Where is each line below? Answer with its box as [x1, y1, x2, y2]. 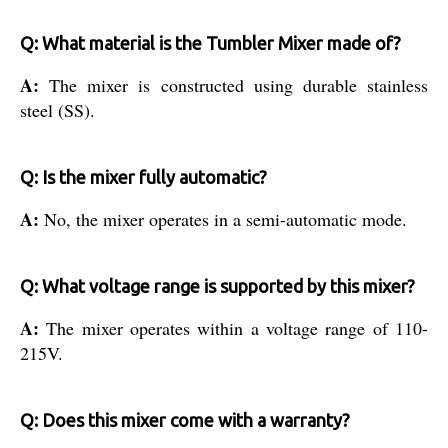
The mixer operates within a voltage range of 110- [46, 315, 429, 340]
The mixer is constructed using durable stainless [49, 72, 429, 97]
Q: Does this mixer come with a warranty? [20, 409, 350, 430]
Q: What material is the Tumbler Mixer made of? [20, 32, 401, 53]
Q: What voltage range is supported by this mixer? [20, 275, 415, 296]
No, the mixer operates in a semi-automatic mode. [44, 206, 407, 231]
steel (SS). [20, 97, 95, 122]
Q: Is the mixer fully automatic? [20, 166, 267, 187]
